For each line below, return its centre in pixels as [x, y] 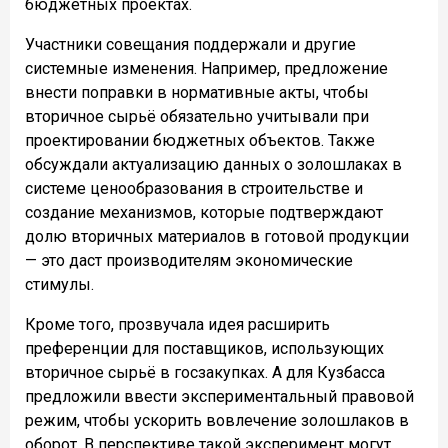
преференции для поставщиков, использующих [204, 348]
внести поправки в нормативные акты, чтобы [197, 92]
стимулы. [59, 284]
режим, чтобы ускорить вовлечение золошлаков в [217, 420]
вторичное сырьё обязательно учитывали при [197, 116]
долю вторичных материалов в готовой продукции [217, 236]
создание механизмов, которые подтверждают [204, 212]
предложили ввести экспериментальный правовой [219, 396]
